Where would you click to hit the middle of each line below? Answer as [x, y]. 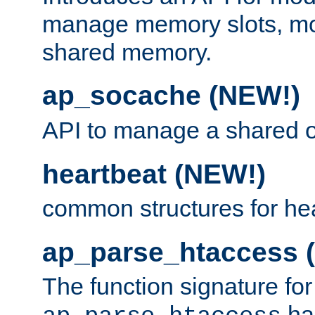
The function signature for [177, 287]
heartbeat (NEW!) [154, 174]
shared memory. [127, 52]
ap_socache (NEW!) [171, 96]
